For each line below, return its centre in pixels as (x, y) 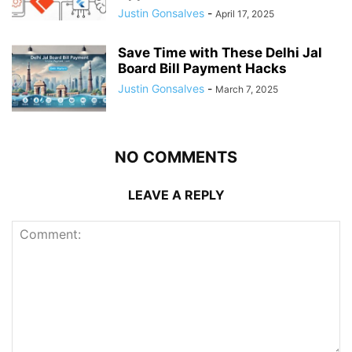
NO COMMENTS (176, 157)
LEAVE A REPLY (176, 195)
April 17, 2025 (245, 14)
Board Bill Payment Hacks (202, 68)
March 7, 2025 (247, 89)
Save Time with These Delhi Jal (220, 53)
